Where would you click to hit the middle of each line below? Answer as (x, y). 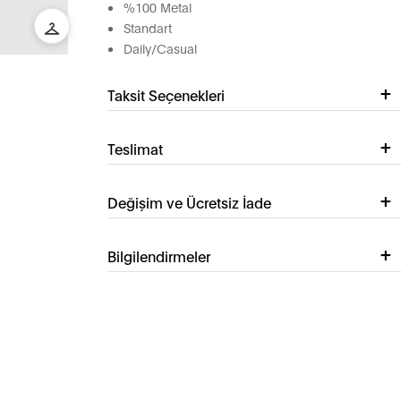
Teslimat (135, 149)
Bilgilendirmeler (158, 256)
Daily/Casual (160, 48)
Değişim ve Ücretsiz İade (189, 202)
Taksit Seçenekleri (166, 95)
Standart (147, 28)
